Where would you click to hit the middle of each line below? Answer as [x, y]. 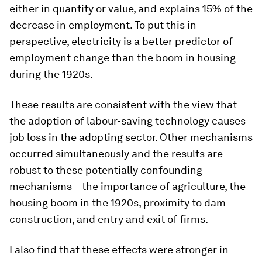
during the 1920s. [51, 74]
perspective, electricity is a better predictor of [121, 42]
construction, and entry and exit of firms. [109, 219]
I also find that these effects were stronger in [119, 250]
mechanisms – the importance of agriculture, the [127, 187]
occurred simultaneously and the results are [116, 154]
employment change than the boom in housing [123, 58]
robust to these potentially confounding [106, 170]
